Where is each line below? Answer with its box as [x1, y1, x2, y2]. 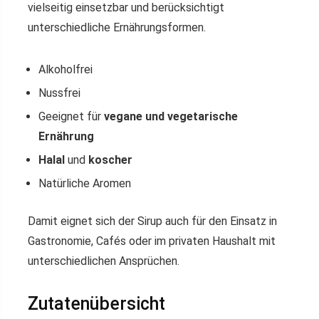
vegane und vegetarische [104, 110, 238, 123]
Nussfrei [38, 86, 80, 100]
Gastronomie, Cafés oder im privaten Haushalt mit [28, 234, 276, 248]
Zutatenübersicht [28, 293, 165, 314]
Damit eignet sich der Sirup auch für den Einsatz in [28, 214, 277, 228]
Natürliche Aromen [38, 177, 131, 190]
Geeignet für [38, 110, 104, 123]
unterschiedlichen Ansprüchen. [28, 254, 179, 268]
